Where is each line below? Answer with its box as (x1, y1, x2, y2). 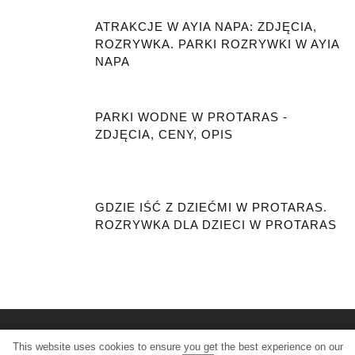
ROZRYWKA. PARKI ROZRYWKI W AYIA (95, 36, 339, 51)
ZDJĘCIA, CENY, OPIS (95, 127, 233, 141)
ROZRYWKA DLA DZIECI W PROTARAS (95, 217, 337, 231)
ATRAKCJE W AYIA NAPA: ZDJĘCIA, (95, 19, 317, 33)
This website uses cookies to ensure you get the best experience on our (12, 340, 343, 353)
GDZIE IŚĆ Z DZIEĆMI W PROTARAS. (95, 200, 327, 214)
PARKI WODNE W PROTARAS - (95, 109, 288, 124)
